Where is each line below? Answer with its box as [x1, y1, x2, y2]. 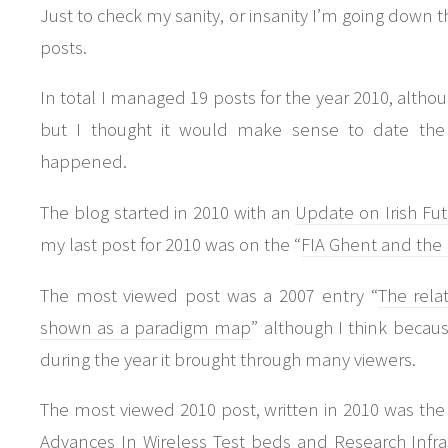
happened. [40, 150, 127, 174]
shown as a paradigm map [40, 315, 252, 339]
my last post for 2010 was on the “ [40, 232, 301, 256]
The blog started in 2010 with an [40, 200, 296, 224]
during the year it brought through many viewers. [40, 347, 416, 371]
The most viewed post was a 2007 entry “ [40, 283, 378, 307]
